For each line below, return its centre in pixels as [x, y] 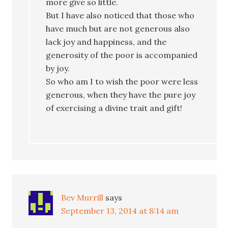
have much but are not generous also [118, 28]
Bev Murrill [82, 197]
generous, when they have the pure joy [121, 94]
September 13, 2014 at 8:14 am [120, 210]
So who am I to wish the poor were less [122, 81]
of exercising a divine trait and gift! [114, 108]
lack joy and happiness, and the [106, 41]
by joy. [58, 68]
